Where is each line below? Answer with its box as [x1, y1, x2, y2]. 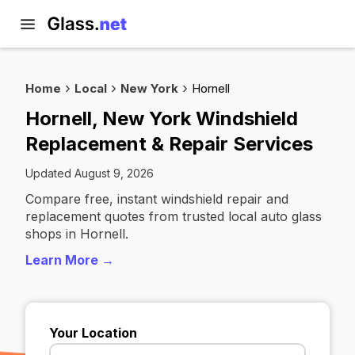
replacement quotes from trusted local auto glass [25, 208, 322, 224]
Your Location [49, 325, 137, 341]
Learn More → [25, 252, 114, 268]
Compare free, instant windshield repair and [25, 191, 288, 207]
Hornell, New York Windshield [25, 107, 298, 130]
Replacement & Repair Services [25, 132, 313, 155]
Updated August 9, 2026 [25, 166, 154, 180]
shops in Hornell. [25, 226, 128, 242]
